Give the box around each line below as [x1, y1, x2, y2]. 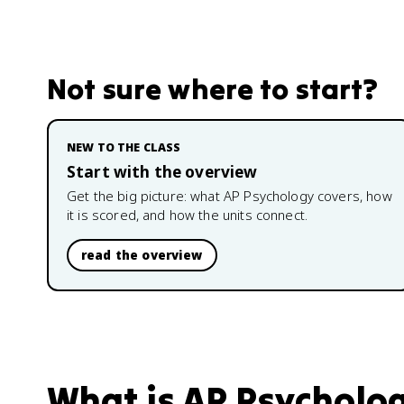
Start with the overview [67, 161, 258, 182]
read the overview [81, 247, 203, 263]
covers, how [313, 187, 392, 205]
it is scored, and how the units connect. [67, 206, 308, 224]
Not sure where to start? [47, 70, 379, 107]
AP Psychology [223, 187, 314, 205]
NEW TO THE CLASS [67, 140, 181, 155]
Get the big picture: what [67, 187, 224, 205]
